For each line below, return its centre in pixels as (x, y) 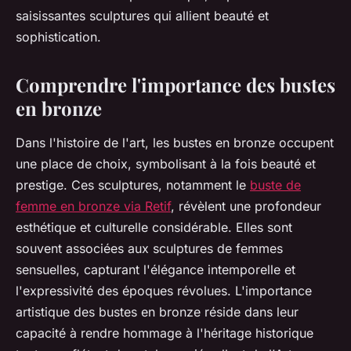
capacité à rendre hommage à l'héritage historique (165, 333)
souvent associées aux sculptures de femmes (149, 249)
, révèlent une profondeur (246, 206)
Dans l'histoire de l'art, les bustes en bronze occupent (175, 143)
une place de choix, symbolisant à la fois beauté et (166, 164)
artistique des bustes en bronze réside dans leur (157, 312)
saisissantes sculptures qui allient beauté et (142, 16)
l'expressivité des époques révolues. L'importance (164, 291)
